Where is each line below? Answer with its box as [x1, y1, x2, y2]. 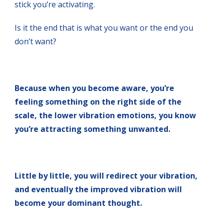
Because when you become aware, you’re [15, 82, 174, 93]
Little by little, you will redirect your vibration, [15, 170, 198, 181]
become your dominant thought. [15, 197, 142, 208]
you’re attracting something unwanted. [15, 123, 170, 134]
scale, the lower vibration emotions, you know [15, 109, 196, 121]
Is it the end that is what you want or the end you [15, 22, 193, 33]
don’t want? [15, 36, 56, 47]
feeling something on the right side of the [15, 96, 182, 107]
